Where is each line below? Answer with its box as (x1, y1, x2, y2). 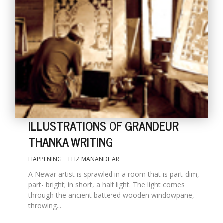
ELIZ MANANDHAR (68, 155, 119, 164)
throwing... (28, 201, 61, 211)
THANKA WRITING (28, 132, 113, 152)
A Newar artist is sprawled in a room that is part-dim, (28, 169, 199, 179)
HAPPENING (28, 155, 62, 164)
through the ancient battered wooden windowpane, (28, 190, 194, 200)
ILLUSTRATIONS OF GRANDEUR (28, 116, 179, 136)
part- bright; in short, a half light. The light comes (28, 180, 185, 190)
